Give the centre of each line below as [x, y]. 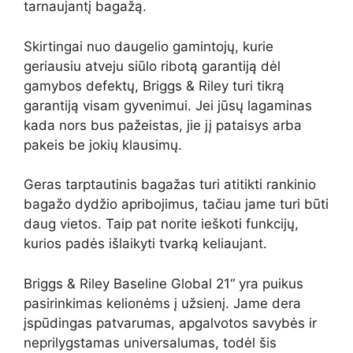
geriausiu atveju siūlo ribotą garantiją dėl [152, 66]
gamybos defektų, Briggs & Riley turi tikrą [154, 85]
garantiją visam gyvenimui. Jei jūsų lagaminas [168, 105]
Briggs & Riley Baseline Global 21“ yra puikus [163, 283]
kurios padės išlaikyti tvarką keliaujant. [145, 244]
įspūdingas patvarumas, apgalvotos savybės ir [170, 323]
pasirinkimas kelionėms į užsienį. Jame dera [162, 303]
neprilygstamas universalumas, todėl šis [150, 342]
